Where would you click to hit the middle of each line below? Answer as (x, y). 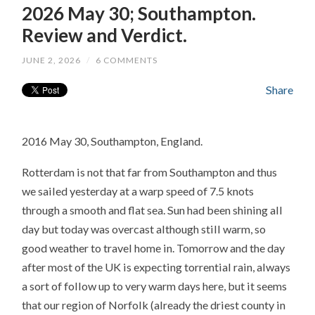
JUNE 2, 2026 (52, 60)
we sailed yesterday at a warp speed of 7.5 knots (138, 191)
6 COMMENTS (127, 60)
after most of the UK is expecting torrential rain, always (156, 267)
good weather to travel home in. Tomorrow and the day (154, 248)
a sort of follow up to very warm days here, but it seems (155, 286)
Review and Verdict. (105, 35)
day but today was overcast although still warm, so (144, 229)
